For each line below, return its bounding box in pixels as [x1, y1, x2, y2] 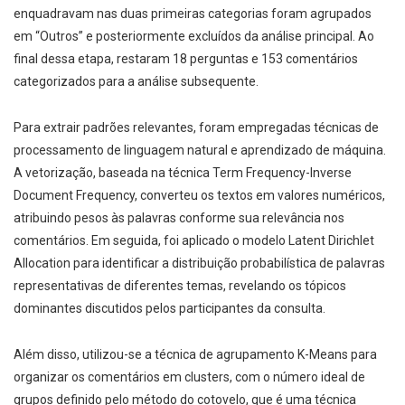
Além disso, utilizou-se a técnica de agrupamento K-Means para [14, 346, 377, 362]
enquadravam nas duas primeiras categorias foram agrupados [14, 6, 372, 22]
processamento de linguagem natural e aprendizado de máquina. [14, 143, 386, 158]
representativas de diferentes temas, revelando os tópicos [14, 278, 346, 294]
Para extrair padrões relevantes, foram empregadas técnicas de [14, 120, 379, 136]
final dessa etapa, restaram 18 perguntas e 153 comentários [14, 52, 358, 67]
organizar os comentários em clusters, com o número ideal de [14, 369, 365, 384]
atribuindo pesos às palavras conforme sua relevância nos [14, 211, 344, 226]
